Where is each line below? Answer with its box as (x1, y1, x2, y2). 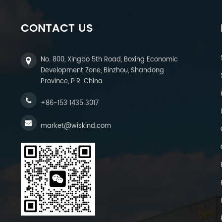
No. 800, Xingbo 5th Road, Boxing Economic (41, 54, 178, 65)
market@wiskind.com (41, 120, 111, 131)
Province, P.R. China (41, 76, 103, 87)
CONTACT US (21, 19, 93, 38)
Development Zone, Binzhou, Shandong (41, 65, 164, 76)
